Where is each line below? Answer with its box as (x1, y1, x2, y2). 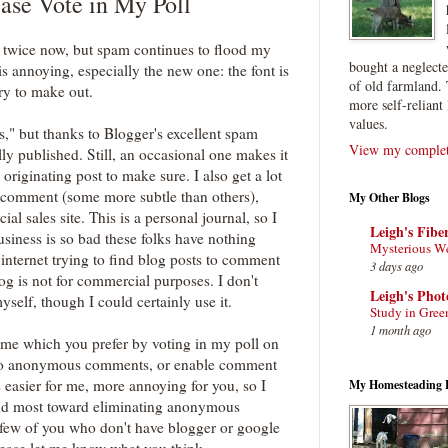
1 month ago (370, 320, 431, 338)
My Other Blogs (349, 189, 430, 207)
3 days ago (370, 256, 423, 274)
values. (349, 114, 388, 134)
